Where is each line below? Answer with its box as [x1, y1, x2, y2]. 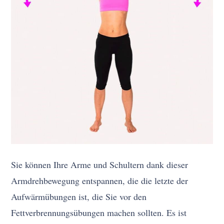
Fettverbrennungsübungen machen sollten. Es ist [11, 206, 187, 218]
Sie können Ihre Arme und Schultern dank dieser [11, 158, 188, 170]
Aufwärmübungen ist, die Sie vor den [11, 190, 147, 202]
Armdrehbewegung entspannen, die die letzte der [11, 174, 188, 186]
